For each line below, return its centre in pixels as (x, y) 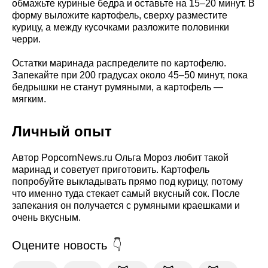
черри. (26, 39)
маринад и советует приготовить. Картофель (111, 170)
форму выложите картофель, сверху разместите (120, 16)
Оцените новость (60, 246)
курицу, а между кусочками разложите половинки (121, 28)
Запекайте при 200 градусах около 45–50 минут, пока (130, 75)
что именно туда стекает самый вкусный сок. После (126, 194)
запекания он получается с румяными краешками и (126, 206)
